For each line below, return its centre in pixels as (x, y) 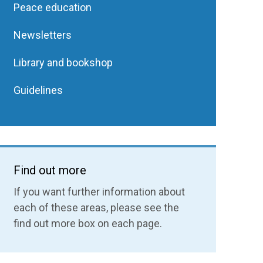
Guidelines (38, 90)
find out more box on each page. (88, 223)
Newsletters (43, 35)
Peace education (53, 7)
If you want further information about (100, 192)
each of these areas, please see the (97, 208)
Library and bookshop (63, 63)
